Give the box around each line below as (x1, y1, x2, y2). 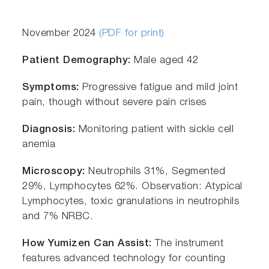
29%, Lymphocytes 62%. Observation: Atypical (22, 181, 243, 192)
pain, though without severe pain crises (22, 97, 207, 108)
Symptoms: (22, 82, 83, 93)
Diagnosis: (22, 124, 79, 135)
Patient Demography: (22, 55, 131, 66)
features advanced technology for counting (22, 253, 226, 264)
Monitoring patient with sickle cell (78, 124, 234, 135)
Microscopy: (22, 166, 85, 177)
